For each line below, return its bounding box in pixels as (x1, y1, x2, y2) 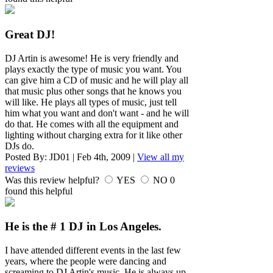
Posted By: (5, 151, 49, 162)
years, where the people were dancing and (5, 256, 166, 267)
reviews (5, 162, 35, 173)
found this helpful (5, 185, 73, 196)
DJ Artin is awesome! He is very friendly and (5, 52, 179, 63)
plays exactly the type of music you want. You (5, 63, 182, 74)
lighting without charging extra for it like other (5, 129, 182, 140)
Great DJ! (5, 27, 55, 41)
